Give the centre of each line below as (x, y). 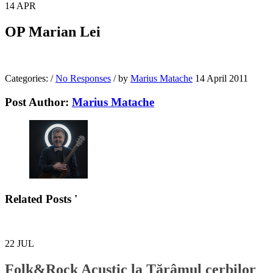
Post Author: (38, 102)
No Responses (83, 78)
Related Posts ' (41, 199)
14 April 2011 (222, 78)
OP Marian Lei (53, 31)
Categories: (28, 78)
